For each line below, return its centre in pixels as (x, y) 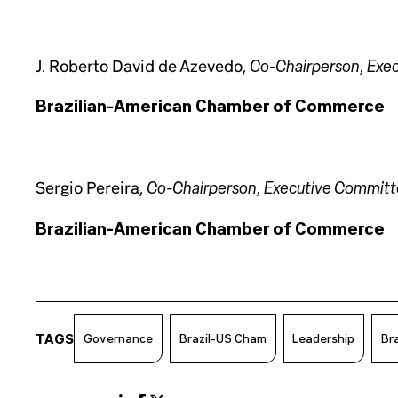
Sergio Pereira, (91, 187)
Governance (118, 339)
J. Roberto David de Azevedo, (143, 65)
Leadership (324, 339)
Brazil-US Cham (223, 339)
